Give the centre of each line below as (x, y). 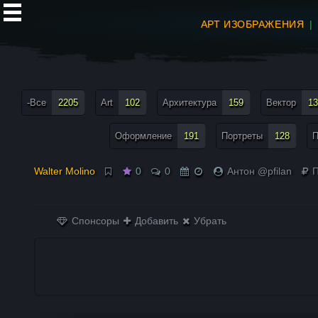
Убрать (209, 221)
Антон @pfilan (260, 171)
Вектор (281, 103)
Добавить (155, 221)
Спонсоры (94, 221)
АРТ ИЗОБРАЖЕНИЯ (252, 24)
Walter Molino (65, 171)
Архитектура (190, 103)
